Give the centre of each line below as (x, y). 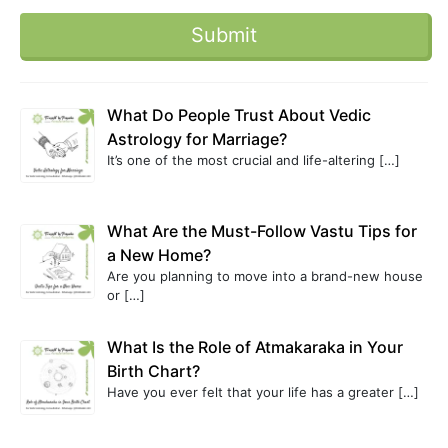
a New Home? (159, 254)
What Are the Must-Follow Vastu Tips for (262, 230)
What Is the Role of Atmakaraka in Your (255, 346)
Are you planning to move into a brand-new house (265, 275)
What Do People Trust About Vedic (239, 115)
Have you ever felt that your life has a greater (252, 391)
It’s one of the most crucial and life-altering (243, 160)
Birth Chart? (153, 370)
